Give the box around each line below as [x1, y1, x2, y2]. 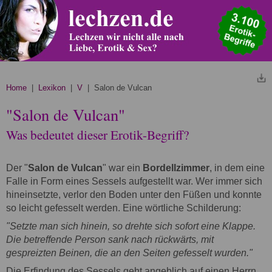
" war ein [103, 162, 143, 173]
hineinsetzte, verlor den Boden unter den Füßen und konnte [6, 189, 262, 200]
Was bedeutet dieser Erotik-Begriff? [6, 125, 189, 143]
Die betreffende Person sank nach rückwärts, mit [6, 234, 214, 245]
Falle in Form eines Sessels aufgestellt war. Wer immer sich [6, 175, 262, 186]
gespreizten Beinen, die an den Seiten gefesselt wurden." [6, 247, 253, 258]
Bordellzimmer [143, 162, 209, 173]
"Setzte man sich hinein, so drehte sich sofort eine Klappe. [6, 220, 256, 231]
